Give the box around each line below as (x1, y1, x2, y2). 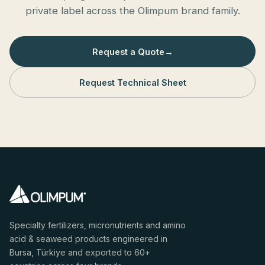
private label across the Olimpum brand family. (25, 5, 240, 17)
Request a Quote (92, 46, 164, 57)
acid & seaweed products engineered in (9, 234, 167, 244)
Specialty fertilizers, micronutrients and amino (9, 220, 186, 230)
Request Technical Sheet (79, 77, 186, 88)
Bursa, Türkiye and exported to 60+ (9, 247, 150, 257)
